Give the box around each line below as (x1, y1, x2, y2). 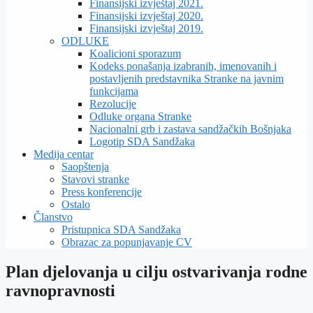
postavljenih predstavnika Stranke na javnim (89, 73, 284, 85)
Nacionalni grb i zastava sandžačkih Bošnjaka (89, 123, 291, 135)
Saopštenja (61, 161, 109, 173)
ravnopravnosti (6, 281, 115, 300)
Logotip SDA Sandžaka (89, 136, 195, 147)
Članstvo (34, 211, 73, 223)
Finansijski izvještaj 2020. (89, 10, 203, 22)
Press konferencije (61, 186, 142, 198)
